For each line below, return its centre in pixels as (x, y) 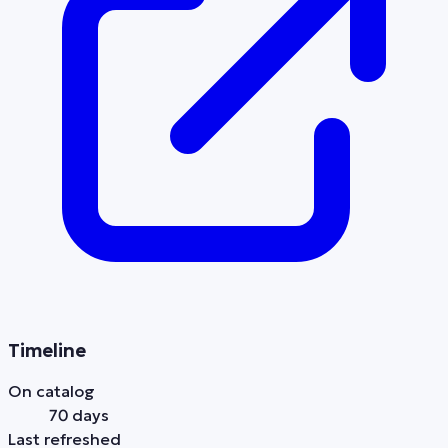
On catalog (51, 390)
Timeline (47, 350)
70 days (78, 414)
